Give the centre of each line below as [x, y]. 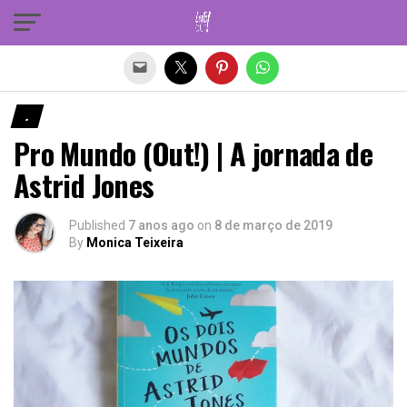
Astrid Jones [84, 185]
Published [97, 225]
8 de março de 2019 [273, 225]
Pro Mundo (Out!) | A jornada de [194, 153]
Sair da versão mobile [203, 21]
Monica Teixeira [135, 243]
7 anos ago [161, 225]
